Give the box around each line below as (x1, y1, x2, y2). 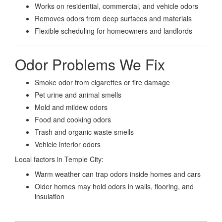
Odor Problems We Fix (15, 53, 165, 75)
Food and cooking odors (35, 114, 111, 124)
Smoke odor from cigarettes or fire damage (35, 77, 170, 87)
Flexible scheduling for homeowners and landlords (35, 25, 192, 36)
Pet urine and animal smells (35, 89, 121, 100)
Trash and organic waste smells (35, 126, 134, 137)
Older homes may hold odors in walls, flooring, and (35, 181, 194, 191)
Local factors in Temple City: (15, 154, 104, 164)
